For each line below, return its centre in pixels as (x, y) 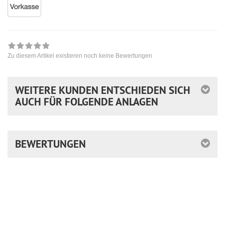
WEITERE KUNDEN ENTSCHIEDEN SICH (103, 90)
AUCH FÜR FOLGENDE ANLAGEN (87, 101)
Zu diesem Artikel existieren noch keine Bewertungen (80, 55)
